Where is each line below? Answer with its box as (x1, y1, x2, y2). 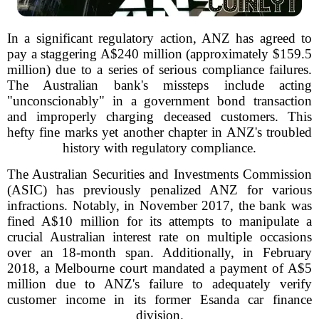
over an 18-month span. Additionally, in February (7, 245, 312, 260)
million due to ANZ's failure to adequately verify (7, 276, 312, 291)
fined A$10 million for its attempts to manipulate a (7, 214, 312, 229)
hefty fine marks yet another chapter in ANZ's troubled (7, 125, 312, 140)
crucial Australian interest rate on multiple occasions (7, 229, 312, 244)
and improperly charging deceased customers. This (7, 109, 312, 124)
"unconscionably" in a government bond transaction (7, 93, 312, 108)
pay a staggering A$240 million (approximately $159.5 (7, 46, 312, 61)
